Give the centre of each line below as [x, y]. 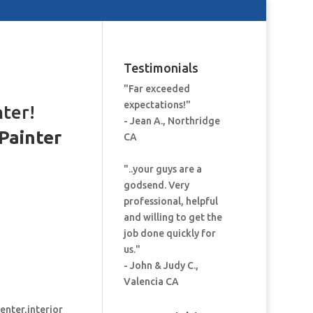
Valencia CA [151, 282]
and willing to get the [173, 217]
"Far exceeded [156, 89]
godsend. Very [156, 185]
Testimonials [161, 68]
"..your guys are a [162, 169]
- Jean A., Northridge [172, 121]
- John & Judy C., [161, 265]
